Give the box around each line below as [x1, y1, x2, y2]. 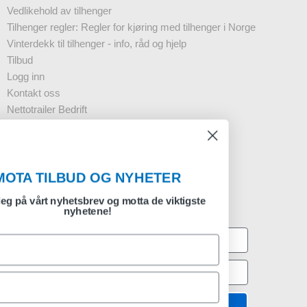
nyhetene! [130, 206, 177, 217]
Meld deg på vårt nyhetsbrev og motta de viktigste [35, 195, 272, 207]
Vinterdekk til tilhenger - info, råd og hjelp [7, 38, 186, 50]
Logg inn [7, 71, 45, 83]
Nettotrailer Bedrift [7, 103, 87, 116]
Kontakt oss [7, 87, 60, 99]
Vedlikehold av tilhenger [7, 5, 112, 17]
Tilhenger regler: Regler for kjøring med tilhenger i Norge [7, 21, 256, 34]
